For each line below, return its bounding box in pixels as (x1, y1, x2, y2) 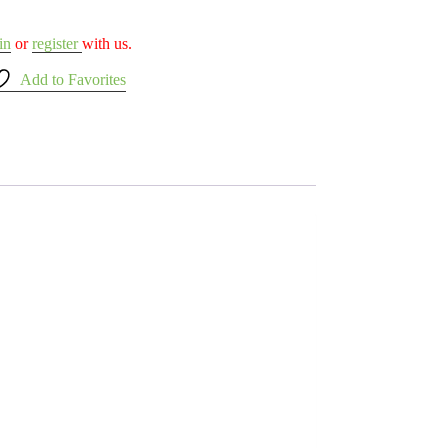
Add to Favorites (20, 70, 127, 88)
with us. (81, 34, 132, 52)
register (31, 34, 82, 52)
